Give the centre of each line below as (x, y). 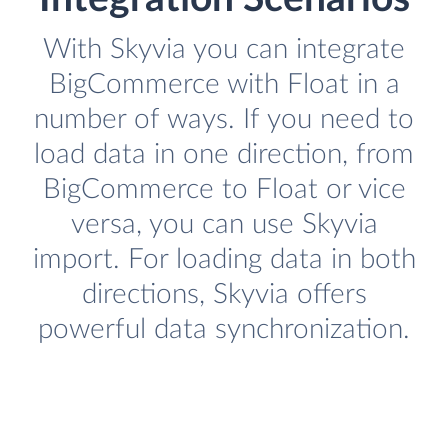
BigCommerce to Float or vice (224, 190)
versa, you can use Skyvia (224, 225)
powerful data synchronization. (224, 330)
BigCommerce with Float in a (224, 85)
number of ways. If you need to (224, 120)
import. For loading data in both (224, 260)
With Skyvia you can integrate (224, 50)
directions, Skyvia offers (224, 295)
